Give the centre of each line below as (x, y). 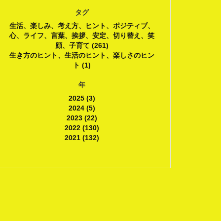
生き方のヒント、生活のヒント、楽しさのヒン (82, 55)
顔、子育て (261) (82, 45)
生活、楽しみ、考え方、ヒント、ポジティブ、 (82, 26)
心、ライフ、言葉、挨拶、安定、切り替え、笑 (82, 36)
